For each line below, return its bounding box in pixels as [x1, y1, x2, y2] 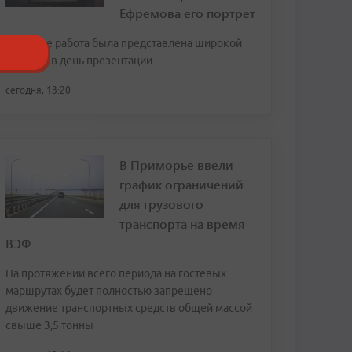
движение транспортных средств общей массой [5, 302, 252, 314]
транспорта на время [119, 215, 245, 232]
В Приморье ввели [119, 156, 233, 173]
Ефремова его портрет [119, 5, 255, 21]
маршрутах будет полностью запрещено [5, 284, 212, 297]
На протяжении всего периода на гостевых [5, 267, 226, 280]
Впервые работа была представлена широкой [5, 37, 242, 49]
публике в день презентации [5, 54, 152, 67]
